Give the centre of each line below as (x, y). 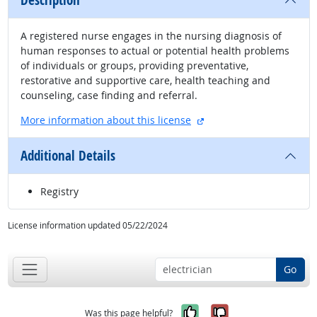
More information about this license (106, 120)
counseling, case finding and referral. (109, 96)
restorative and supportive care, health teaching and (145, 81)
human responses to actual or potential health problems (155, 51)
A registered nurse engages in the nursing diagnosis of (151, 36)
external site (233, 120)
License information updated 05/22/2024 (87, 226)
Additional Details (68, 156)
